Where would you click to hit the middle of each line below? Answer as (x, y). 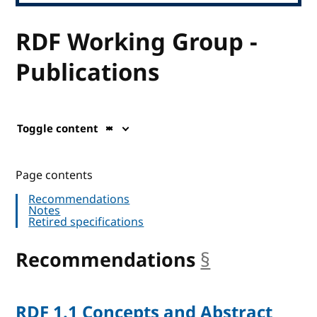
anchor (242, 260)
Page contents (54, 175)
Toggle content (58, 128)
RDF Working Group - (137, 42)
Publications (88, 73)
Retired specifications (86, 222)
